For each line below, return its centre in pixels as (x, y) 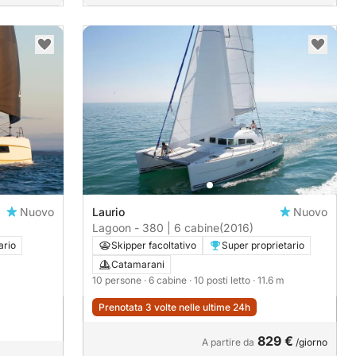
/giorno (310, 342)
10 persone (118, 281)
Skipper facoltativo (154, 246)
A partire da (228, 342)
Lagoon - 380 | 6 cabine (156, 228)
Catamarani (138, 265)
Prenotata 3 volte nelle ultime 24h (174, 308)
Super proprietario (263, 246)
